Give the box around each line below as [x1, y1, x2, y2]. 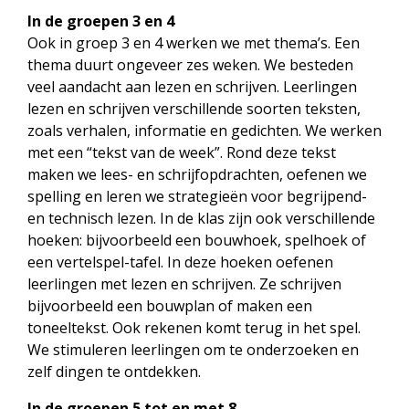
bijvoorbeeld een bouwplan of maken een [27, 296, 312, 316]
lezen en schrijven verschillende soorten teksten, [27, 99, 361, 119]
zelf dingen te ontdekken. [27, 362, 201, 382]
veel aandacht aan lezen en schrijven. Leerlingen [27, 77, 357, 97]
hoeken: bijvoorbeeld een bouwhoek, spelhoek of [27, 230, 366, 250]
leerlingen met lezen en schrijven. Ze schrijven [27, 274, 341, 294]
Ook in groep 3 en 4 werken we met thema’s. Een [27, 33, 360, 53]
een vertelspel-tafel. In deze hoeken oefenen [27, 252, 333, 272]
